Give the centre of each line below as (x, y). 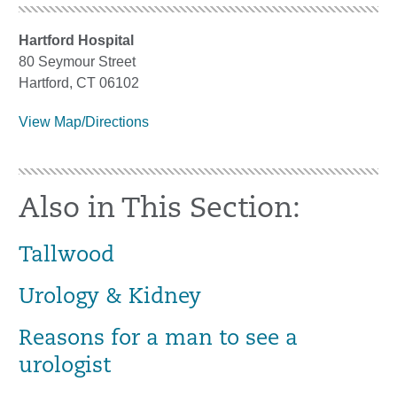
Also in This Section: (160, 210)
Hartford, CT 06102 (79, 83)
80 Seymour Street (77, 62)
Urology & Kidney (110, 298)
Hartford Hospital (76, 40)
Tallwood (66, 256)
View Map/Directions (84, 122)
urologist (65, 367)
